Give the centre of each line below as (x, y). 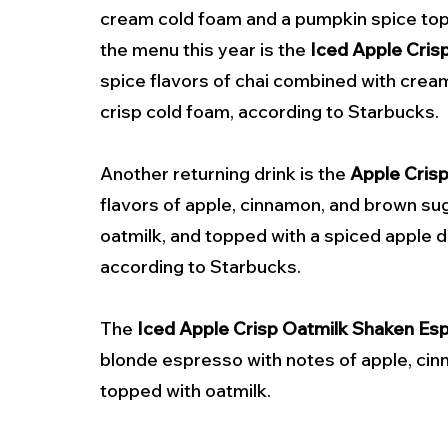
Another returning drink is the (225, 174)
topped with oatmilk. (185, 391)
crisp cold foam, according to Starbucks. (269, 112)
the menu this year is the (205, 50)
